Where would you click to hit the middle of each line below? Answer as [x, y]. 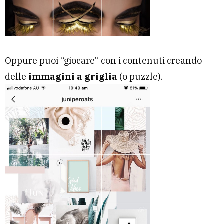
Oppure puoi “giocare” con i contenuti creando [103, 60]
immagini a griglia [73, 76]
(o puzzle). [140, 76]
